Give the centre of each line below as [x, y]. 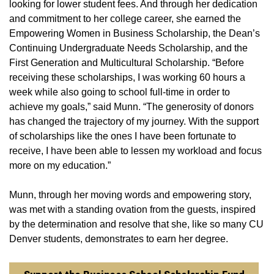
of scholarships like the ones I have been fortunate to [123, 136]
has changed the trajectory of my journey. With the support [134, 122]
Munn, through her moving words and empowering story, [130, 195]
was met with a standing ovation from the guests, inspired [132, 210]
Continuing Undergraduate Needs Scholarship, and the [128, 48]
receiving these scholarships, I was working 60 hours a [127, 78]
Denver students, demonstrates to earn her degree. [119, 239]
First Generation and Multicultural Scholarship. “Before [127, 63]
